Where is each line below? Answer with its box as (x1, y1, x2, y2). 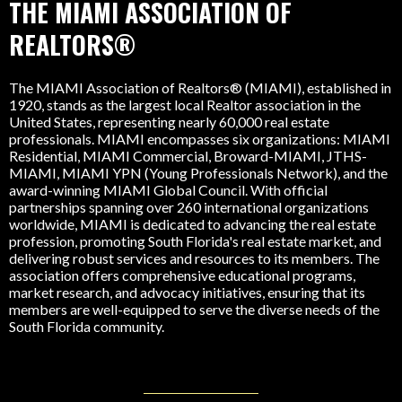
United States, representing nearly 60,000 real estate (9, 366, 329, 384)
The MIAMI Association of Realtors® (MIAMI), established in (9, 332, 391, 350)
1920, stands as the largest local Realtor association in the (9, 349, 361, 367)
